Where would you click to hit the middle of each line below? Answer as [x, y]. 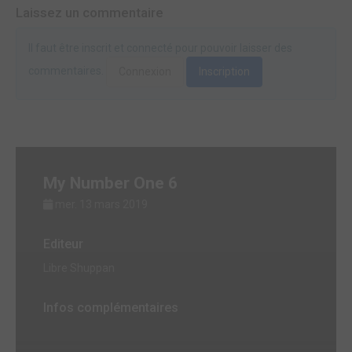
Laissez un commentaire [90, 12]
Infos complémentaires [111, 307]
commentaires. [67, 70]
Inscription [224, 71]
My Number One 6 [110, 183]
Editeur [63, 244]
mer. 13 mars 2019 [101, 204]
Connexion [145, 71]
